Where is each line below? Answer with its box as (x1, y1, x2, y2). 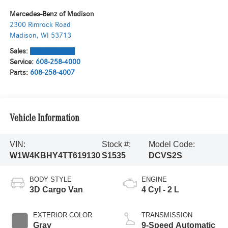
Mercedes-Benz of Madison (9, 10, 94, 18)
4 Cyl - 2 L (141, 185, 179, 194)
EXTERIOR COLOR (33, 211, 92, 219)
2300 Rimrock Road (9, 21, 71, 29)
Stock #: (102, 139, 131, 149)
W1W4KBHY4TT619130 (9, 151, 100, 160)
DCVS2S (149, 151, 183, 160)
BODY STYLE (29, 176, 72, 184)
